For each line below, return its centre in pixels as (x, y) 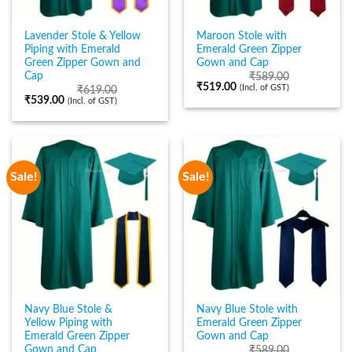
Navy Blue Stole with (247, 309)
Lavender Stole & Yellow (83, 37)
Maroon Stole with (242, 37)
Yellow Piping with (69, 323)
